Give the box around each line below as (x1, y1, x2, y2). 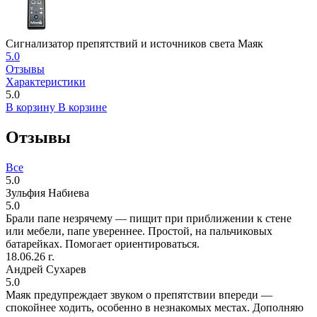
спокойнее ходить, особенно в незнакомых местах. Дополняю (6, 301, 304, 313)
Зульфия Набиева (6, 186, 89, 199)
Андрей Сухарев (6, 263, 86, 275)
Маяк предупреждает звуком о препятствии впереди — (6, 288, 272, 301)
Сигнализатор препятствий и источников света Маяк (6, 38, 263, 50)
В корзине (58, 101, 107, 114)
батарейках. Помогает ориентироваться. (6, 237, 200, 250)
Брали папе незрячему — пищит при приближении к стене (6, 212, 292, 224)
